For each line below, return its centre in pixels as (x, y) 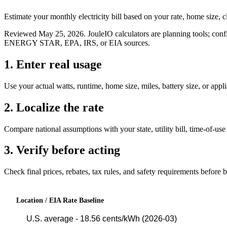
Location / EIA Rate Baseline (60, 201)
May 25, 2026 (61, 33)
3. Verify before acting (62, 150)
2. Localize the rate (54, 107)
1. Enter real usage (53, 64)
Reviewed (21, 33)
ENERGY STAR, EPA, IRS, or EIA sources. (77, 43)
